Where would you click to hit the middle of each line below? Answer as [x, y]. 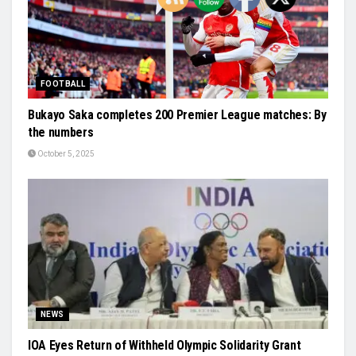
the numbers [61, 132]
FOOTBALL [63, 83]
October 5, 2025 [65, 153]
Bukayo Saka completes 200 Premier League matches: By [177, 114]
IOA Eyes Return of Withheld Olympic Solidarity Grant [164, 345]
